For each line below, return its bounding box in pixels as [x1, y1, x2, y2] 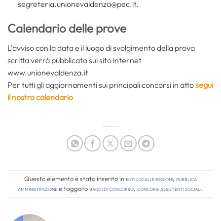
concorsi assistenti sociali [137, 184, 201, 192]
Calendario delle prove [7, 20, 126, 36]
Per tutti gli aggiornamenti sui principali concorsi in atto [7, 79, 195, 90]
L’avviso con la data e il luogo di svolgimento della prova [7, 42, 195, 53]
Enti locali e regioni [126, 175, 173, 183]
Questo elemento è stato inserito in [24, 175, 126, 183]
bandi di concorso [89, 184, 134, 192]
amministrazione [18, 184, 57, 192]
